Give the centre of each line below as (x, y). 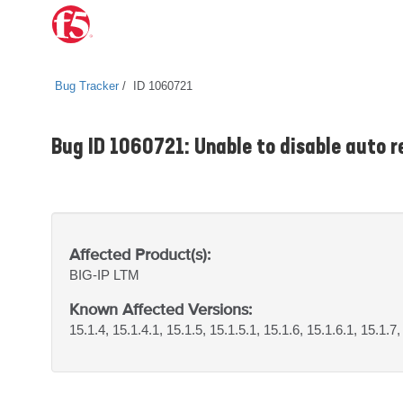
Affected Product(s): (140, 254)
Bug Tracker (87, 86)
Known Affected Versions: (161, 309)
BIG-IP (91, 275)
